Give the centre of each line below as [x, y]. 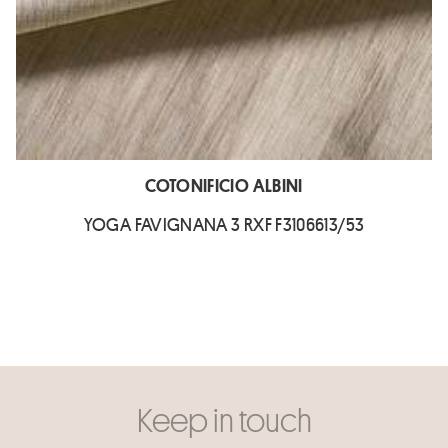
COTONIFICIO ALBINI [224, 185]
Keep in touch [224, 419]
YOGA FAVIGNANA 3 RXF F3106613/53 [224, 224]
